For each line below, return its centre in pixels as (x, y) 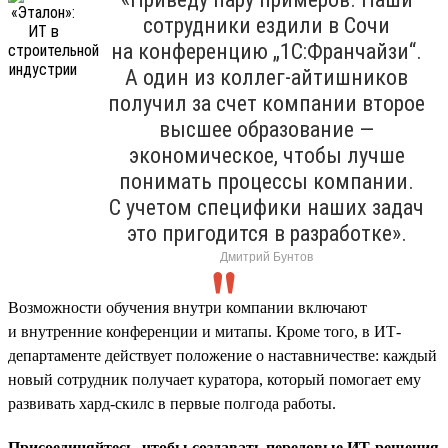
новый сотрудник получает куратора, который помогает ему (214, 379)
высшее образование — (266, 129)
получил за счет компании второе (266, 103)
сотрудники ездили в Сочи (266, 25)
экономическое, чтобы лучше (266, 155)
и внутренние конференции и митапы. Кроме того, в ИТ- (204, 331)
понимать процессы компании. (266, 181)
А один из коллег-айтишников (266, 77)
